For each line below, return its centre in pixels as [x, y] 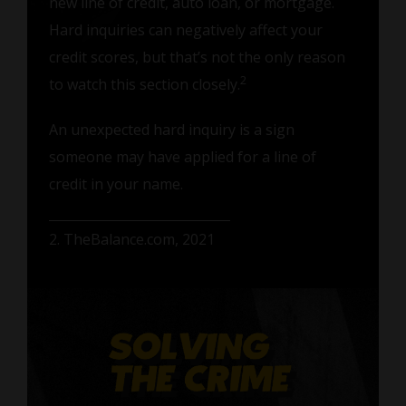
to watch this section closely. [144, 84]
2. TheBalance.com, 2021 [131, 239]
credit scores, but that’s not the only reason [197, 57]
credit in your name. [116, 184]
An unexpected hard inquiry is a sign [171, 129]
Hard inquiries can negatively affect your [185, 29]
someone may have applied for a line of [182, 156]
